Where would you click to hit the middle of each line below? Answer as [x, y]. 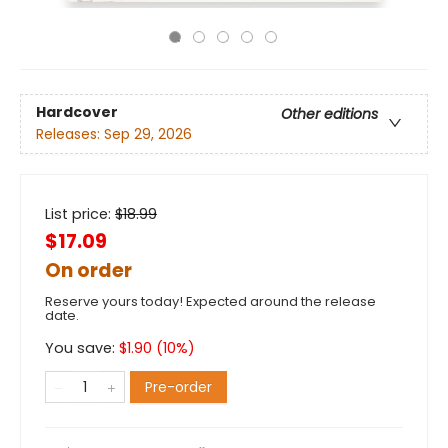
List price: [80, 214]
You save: [82, 348]
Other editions [329, 114]
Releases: [70, 134]
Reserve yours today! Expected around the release [210, 301]
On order [88, 270]
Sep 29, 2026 [148, 134]
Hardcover [77, 112]
